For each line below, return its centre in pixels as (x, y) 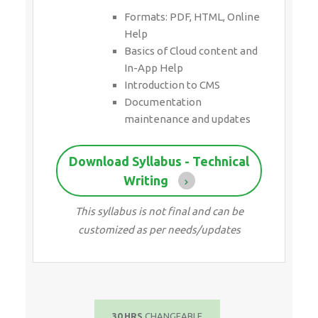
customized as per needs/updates (159, 230)
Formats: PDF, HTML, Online (192, 17)
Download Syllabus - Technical (159, 161)
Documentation (163, 102)
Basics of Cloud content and (191, 51)
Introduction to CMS (172, 85)
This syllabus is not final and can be (159, 212)
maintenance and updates (187, 119)
